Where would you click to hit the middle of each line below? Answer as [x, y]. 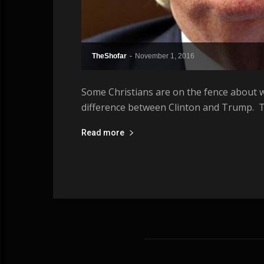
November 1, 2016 [165, 56]
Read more [103, 132]
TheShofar [109, 56]
